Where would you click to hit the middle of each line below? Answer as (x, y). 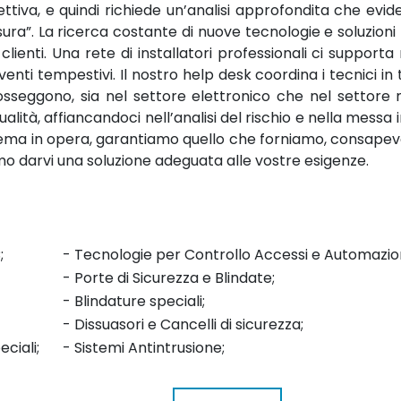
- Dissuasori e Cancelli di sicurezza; (172, 324)
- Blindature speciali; (123, 301)
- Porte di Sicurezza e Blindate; (158, 278)
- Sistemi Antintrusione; (133, 348)
